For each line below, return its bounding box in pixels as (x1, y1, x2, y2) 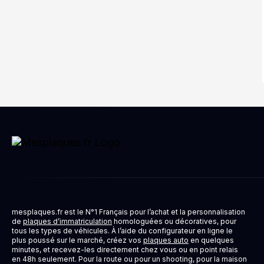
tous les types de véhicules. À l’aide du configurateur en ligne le (12, 226, 233, 235)
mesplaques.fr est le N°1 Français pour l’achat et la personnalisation (12, 207, 245, 216)
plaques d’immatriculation (23, 217, 112, 226)
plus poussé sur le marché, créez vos (12, 236, 143, 245)
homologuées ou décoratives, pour (112, 217, 236, 226)
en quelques (189, 236, 234, 245)
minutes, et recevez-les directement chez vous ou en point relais (12, 245, 238, 254)
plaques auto (143, 236, 189, 245)
